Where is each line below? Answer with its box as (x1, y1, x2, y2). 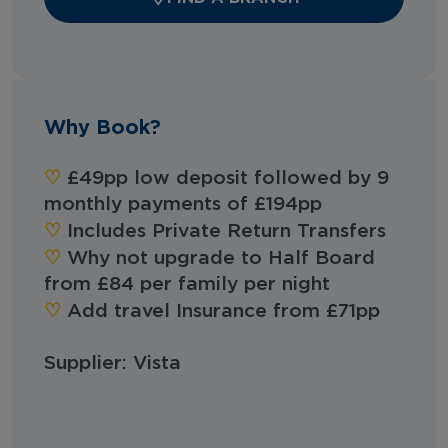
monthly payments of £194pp (44, 194, 328, 214)
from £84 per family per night (44, 274, 330, 294)
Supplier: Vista (44, 353, 181, 373)
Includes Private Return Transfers (61, 221, 392, 241)
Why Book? (44, 114, 161, 137)
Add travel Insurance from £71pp (61, 301, 380, 321)
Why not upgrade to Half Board (61, 248, 375, 268)
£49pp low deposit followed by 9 (61, 168, 389, 188)
